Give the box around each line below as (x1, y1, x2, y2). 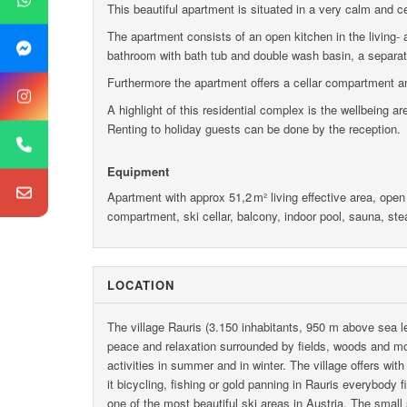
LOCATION (107, 275, 174, 293)
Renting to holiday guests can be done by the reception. (107, 120, 401, 138)
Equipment (107, 162, 169, 180)
